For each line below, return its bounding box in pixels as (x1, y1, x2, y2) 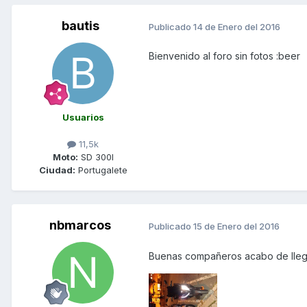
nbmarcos (49, 218, 111, 233)
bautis (61, 19, 99, 34)
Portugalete (75, 164, 127, 176)
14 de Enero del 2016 (193, 21, 280, 32)
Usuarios (62, 112, 104, 123)
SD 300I (77, 151, 114, 163)
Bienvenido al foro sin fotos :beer (149, 50, 300, 62)
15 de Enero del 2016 (193, 221, 280, 232)
